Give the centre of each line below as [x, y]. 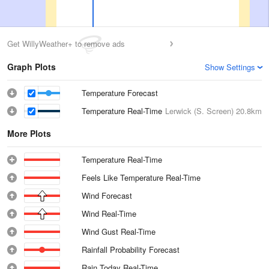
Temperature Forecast [120, 93]
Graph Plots [32, 67]
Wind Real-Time [109, 213]
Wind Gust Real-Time [119, 231]
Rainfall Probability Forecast [131, 249]
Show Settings [230, 67]
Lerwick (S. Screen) [199, 111]
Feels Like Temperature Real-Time [141, 177]
